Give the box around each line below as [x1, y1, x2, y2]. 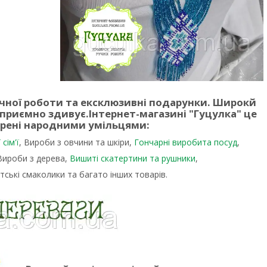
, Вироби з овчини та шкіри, [18, 136, 132, 148]
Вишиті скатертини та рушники [70, 152, 196, 164]
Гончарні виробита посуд [131, 136, 237, 148]
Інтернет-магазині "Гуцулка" [89, 106, 242, 120]
